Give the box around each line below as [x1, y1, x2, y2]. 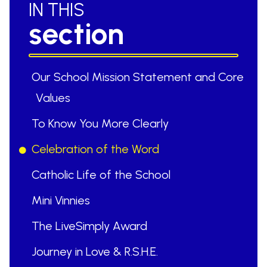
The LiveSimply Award [32, 219, 147, 233]
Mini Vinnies [32, 193, 90, 207]
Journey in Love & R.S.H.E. [32, 244, 158, 259]
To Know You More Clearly [32, 116, 169, 131]
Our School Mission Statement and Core [32, 70, 244, 84]
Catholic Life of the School [32, 167, 170, 182]
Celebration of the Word [32, 142, 159, 156]
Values [36, 91, 70, 105]
